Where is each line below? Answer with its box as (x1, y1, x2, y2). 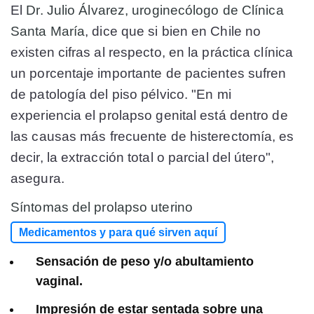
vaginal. (36, 273, 83, 288)
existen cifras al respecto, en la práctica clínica (11, 45, 294, 60)
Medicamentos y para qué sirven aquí (19, 226, 217, 238)
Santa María (11, 24, 86, 39)
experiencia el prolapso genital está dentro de (11, 108, 288, 123)
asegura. (11, 171, 64, 186)
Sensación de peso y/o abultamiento (36, 254, 254, 268)
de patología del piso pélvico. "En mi (11, 87, 231, 102)
